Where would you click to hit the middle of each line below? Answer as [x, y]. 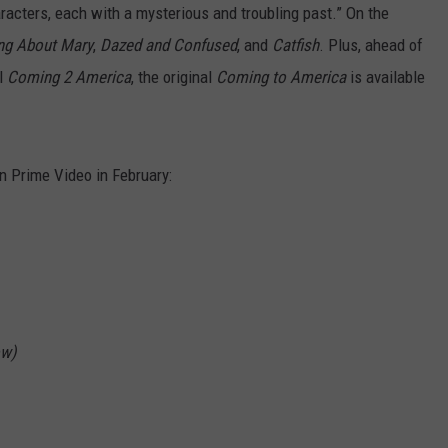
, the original [173, 77]
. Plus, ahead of [371, 45]
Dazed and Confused [168, 45]
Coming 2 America [69, 77]
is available [385, 77]
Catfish [295, 45]
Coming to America [281, 77]
